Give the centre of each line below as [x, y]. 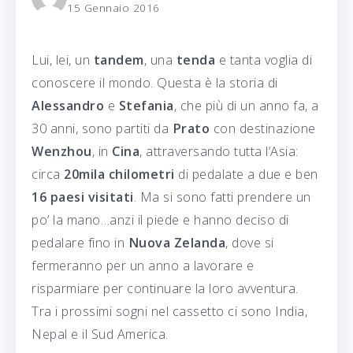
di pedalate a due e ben [246, 174]
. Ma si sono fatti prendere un [222, 197]
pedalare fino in [80, 242]
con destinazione [263, 128]
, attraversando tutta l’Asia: [219, 151]
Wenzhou [62, 151]
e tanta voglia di [264, 59]
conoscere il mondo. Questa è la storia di [155, 82]
